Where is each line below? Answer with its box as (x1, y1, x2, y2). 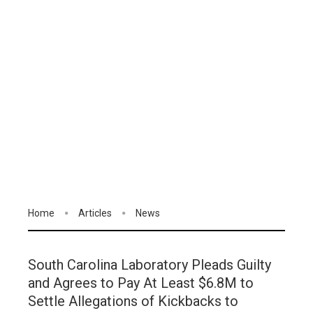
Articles (78, 208, 112, 219)
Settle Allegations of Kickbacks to (28, 293, 238, 310)
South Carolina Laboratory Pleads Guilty (28, 256, 271, 274)
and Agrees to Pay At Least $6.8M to (28, 275, 254, 292)
